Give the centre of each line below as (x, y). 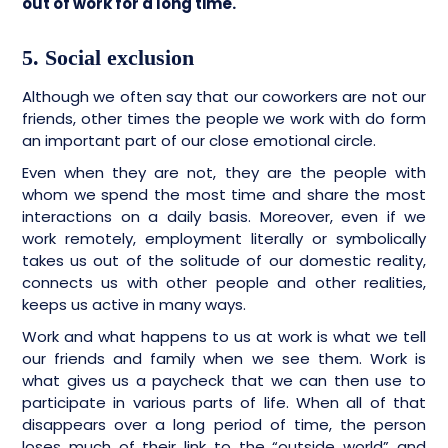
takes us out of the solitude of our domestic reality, (224, 261)
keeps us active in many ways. (136, 305)
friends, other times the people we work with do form (224, 119)
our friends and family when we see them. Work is (224, 359)
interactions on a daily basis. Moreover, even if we (224, 217)
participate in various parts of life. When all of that (224, 403)
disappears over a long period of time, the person (224, 425)
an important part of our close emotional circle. (201, 141)
